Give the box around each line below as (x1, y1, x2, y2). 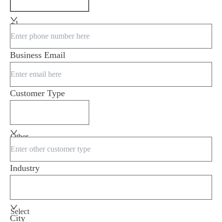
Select (10, 207, 29, 216)
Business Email (10, 50, 65, 60)
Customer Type (10, 88, 65, 99)
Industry (10, 163, 40, 173)
